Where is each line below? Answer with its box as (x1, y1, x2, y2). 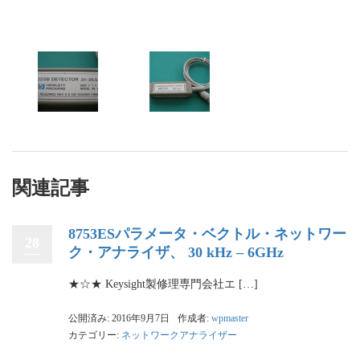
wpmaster (211, 313, 248, 325)
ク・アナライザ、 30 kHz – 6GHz (68, 244, 284, 261)
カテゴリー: (68, 329, 121, 342)
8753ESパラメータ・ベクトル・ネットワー (68, 226, 346, 243)
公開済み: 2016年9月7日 (68, 313, 170, 325)
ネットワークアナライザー (121, 329, 237, 342)
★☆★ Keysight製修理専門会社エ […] (68, 278, 258, 291)
